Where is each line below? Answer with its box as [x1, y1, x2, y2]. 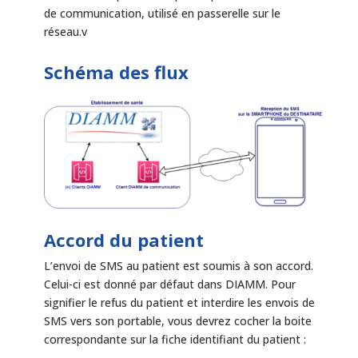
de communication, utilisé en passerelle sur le [43, 6, 280, 22]
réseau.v [43, 24, 87, 40]
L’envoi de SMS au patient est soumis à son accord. [43, 258, 313, 274]
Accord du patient [43, 228, 204, 253]
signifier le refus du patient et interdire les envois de [43, 295, 315, 311]
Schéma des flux [43, 60, 189, 85]
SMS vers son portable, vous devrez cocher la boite [43, 313, 312, 329]
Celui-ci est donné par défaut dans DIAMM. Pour [43, 276, 296, 292]
